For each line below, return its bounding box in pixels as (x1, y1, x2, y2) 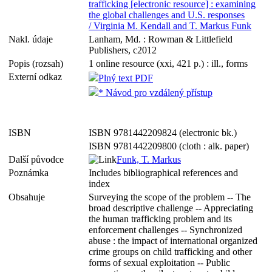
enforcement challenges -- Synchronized (89, 225, 242, 235)
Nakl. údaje (8, 34, 58, 44)
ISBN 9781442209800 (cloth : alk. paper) (89, 141, 249, 151)
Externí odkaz (8, 72, 67, 82)
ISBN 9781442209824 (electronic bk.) (89, 127, 237, 138)
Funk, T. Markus (117, 154, 181, 165)
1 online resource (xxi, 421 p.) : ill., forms (89, 58, 248, 69)
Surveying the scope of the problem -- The (89, 192, 251, 202)
